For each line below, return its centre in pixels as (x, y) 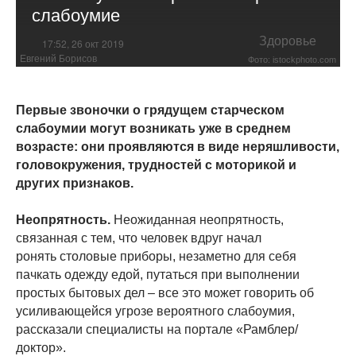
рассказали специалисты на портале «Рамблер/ (157, 329)
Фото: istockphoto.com (292, 59)
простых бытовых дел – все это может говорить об (165, 292)
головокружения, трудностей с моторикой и (156, 164)
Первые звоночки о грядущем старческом (150, 110)
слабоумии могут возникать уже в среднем (153, 128)
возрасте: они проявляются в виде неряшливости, (178, 146)
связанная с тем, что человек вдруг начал (139, 238)
